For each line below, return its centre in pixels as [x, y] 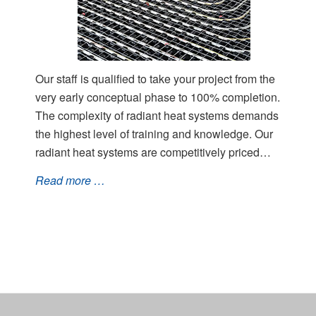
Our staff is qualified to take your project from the [155, 79]
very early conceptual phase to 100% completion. [158, 97]
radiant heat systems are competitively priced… [153, 152]
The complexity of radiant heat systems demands [157, 116]
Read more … [70, 181]
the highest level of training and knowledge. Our [154, 134]
